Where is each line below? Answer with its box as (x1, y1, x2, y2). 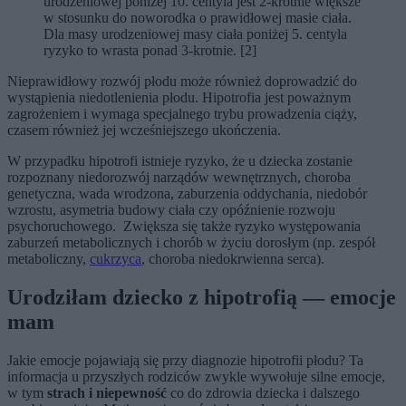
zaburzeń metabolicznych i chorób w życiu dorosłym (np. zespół (7, 235, 375, 251)
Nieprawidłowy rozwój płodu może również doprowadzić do (7, 73, 357, 90)
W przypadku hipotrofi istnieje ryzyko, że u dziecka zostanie (7, 153, 353, 169)
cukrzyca (90, 251, 141, 267)
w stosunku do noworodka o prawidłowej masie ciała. (43, 10, 352, 26)
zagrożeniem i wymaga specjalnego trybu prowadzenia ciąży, (7, 106, 357, 122)
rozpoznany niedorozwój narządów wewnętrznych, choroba (7, 169, 351, 186)
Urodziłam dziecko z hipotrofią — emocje (7, 285, 396, 310)
